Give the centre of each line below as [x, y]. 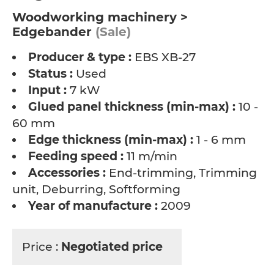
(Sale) [111, 32]
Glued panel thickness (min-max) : [132, 107]
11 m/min [150, 156]
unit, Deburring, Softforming [96, 189]
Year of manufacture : [93, 206]
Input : [47, 90]
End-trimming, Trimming [181, 173]
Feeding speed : [76, 156]
